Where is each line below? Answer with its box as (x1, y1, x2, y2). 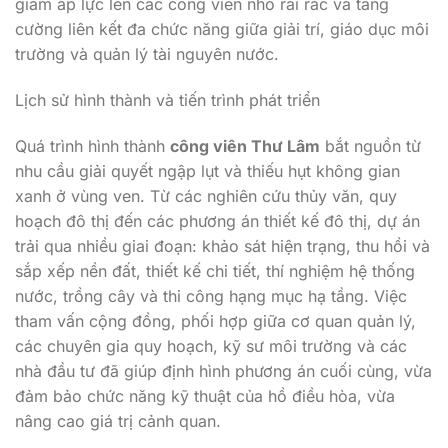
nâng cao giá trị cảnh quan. (15, 410, 221, 431)
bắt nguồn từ (320, 135, 421, 156)
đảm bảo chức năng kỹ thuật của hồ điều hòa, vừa (15, 385, 395, 406)
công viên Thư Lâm (170, 135, 320, 156)
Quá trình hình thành (15, 135, 170, 156)
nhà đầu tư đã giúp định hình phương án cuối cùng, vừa (15, 360, 432, 381)
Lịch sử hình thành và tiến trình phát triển (15, 89, 320, 110)
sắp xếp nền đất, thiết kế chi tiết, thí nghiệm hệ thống (15, 260, 415, 281)
